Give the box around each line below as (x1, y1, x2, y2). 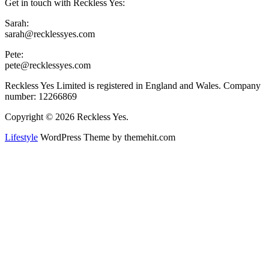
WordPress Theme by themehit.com (38, 132, 175, 143)
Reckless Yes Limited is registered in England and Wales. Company (5, 80, 261, 91)
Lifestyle (5, 132, 38, 143)
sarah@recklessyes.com (5, 29, 95, 40)
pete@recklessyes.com (5, 60, 91, 71)
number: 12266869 (5, 91, 77, 102)
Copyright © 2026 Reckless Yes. (5, 112, 128, 122)
